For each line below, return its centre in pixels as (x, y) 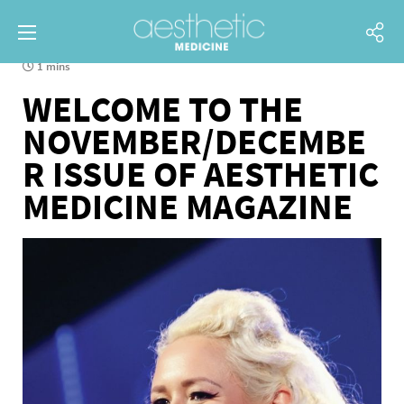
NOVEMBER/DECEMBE (194, 142)
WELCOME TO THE (163, 109)
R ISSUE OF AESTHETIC (201, 174)
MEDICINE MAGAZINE (188, 207)
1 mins (52, 66)
